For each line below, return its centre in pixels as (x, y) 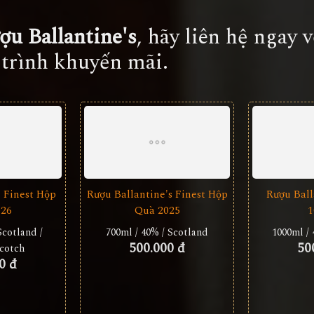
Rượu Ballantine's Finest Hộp (157, 194)
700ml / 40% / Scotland (157, 232)
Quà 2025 (157, 211)
